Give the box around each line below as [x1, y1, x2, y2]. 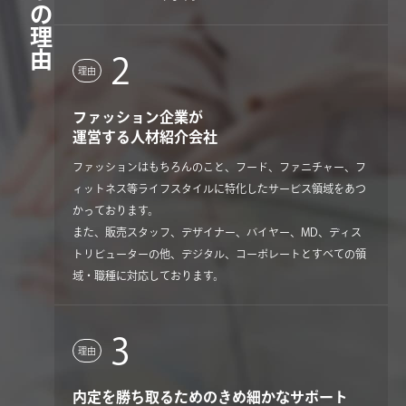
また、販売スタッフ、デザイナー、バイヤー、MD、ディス [72, 227, 362, 238]
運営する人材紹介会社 [72, 130, 217, 145]
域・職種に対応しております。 [72, 270, 224, 282]
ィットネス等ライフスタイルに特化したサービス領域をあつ [72, 183, 366, 195]
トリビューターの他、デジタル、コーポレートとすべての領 [72, 248, 366, 260]
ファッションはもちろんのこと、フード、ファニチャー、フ [72, 161, 366, 173]
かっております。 [72, 205, 159, 217]
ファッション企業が [72, 110, 203, 125]
